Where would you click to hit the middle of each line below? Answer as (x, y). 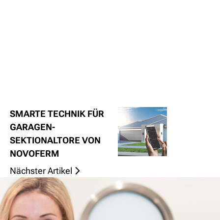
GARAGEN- (32, 127)
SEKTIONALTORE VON (55, 140)
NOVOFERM (35, 154)
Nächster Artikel (41, 171)
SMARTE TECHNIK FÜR (57, 114)
